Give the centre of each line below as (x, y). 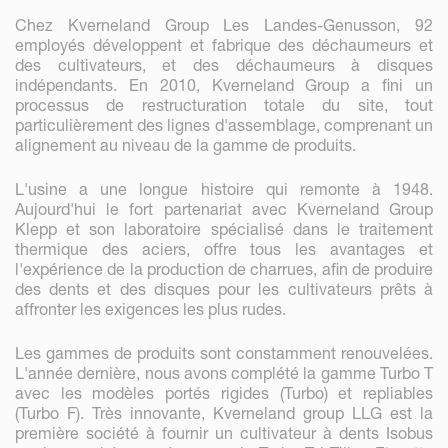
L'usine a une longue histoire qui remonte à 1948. (224, 188)
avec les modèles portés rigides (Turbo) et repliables (224, 392)
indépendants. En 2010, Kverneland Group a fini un (224, 84)
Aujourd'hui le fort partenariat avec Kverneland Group (224, 208)
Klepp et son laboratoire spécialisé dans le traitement (224, 228)
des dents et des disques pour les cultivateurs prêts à (224, 288)
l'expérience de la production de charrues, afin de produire (224, 268)
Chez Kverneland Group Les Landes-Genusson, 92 (224, 24)
